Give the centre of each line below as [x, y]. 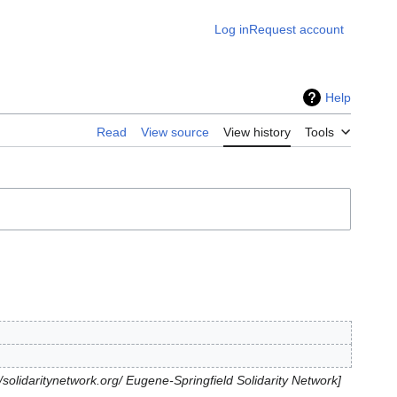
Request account [296, 29]
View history [257, 132]
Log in [232, 29]
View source [175, 132]
